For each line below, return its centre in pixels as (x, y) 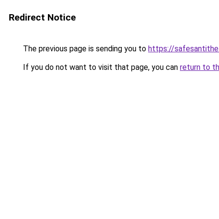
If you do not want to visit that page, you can (100, 67)
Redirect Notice (42, 17)
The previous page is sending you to (85, 49)
